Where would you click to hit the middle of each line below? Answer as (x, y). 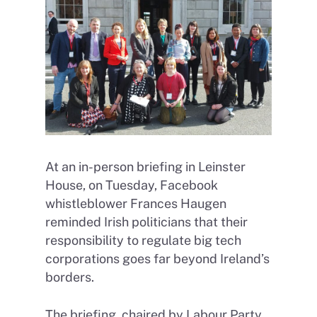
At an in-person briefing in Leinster (145, 167)
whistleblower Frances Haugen (136, 204)
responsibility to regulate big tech (143, 241)
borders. (70, 277)
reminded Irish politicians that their (146, 222)
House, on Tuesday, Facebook (132, 185)
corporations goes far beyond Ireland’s (157, 259)
